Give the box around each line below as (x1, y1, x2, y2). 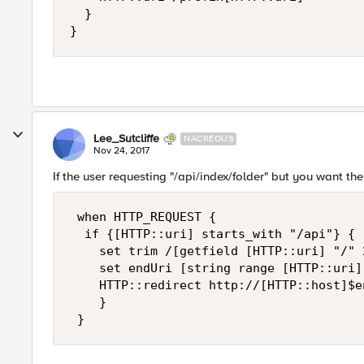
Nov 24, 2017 (93, 145, 149, 157)
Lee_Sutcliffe (93, 132, 159, 145)
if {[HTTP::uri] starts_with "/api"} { (70, 227, 362, 241)
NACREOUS (184, 133, 233, 144)
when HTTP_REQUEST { (70, 210, 223, 224)
